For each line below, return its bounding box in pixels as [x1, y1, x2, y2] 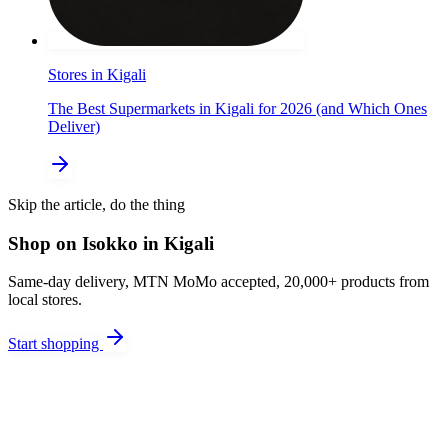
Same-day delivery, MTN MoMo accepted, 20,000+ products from [8, 273, 429, 291]
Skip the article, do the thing [8, 195, 185, 213]
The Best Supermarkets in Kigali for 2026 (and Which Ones [48, 99, 427, 117]
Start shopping [8, 335, 103, 353]
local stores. [8, 291, 82, 309]
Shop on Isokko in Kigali [8, 232, 214, 254]
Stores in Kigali [48, 65, 146, 83]
